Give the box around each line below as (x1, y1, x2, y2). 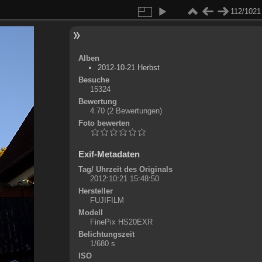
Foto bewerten (78, 119, 130, 127)
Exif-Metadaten (78, 149, 140, 159)
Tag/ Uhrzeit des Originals (78, 165, 173, 174)
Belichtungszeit (78, 230, 135, 239)
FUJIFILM (89, 196, 124, 205)
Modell (78, 208, 103, 217)
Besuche (78, 75, 109, 84)
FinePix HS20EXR (89, 218, 153, 226)
